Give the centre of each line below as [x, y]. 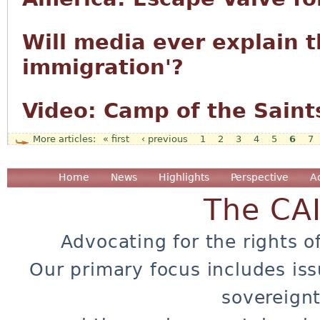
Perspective [260, 177]
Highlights [184, 177]
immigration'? [103, 67]
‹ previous [165, 139]
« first [116, 139]
